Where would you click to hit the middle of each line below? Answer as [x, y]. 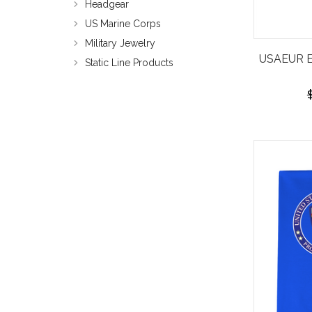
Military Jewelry [120, 43]
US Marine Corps [123, 24]
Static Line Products [129, 63]
